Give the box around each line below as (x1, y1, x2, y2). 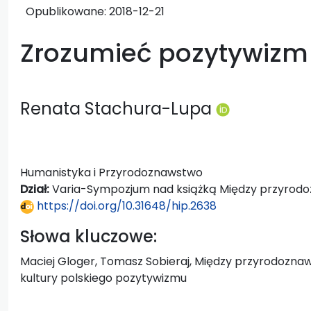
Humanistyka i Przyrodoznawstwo (20, 164, 203, 180)
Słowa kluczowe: (20, 224, 157, 248)
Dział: (20, 180, 52, 197)
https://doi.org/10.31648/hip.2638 (34, 197, 217, 214)
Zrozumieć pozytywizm (20, 35, 308, 71)
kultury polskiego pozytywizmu (20, 269, 187, 286)
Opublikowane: (26, 3, 109, 19)
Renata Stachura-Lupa (20, 96, 216, 120)
